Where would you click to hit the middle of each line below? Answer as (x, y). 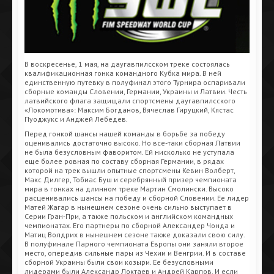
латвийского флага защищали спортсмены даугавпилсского (130, 100)
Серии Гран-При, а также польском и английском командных (129, 216)
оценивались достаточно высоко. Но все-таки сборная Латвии (132, 143)
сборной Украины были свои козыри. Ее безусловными (119, 262)
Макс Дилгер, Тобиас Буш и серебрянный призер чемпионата (131, 179)
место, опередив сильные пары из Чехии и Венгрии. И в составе (135, 253)
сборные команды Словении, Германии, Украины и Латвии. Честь (136, 91)
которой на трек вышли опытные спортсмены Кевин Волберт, (130, 170)
